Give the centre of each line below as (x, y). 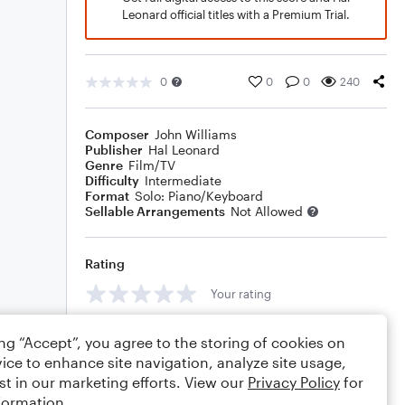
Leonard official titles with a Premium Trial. (236, 14)
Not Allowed (267, 211)
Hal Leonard (184, 150)
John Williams (196, 134)
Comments (118, 334)
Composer (117, 134)
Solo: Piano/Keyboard (199, 196)
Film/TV (152, 165)
